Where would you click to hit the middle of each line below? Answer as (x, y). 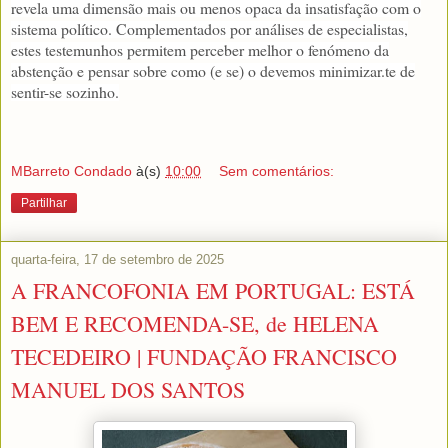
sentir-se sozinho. (65, 92)
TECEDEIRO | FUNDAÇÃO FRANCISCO (204, 357)
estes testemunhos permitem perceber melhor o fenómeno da (200, 50)
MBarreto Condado (71, 171)
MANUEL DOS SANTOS (128, 390)
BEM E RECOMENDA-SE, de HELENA (195, 324)
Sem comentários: (277, 171)
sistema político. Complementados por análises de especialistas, (209, 29)
